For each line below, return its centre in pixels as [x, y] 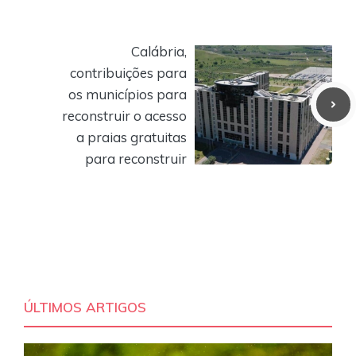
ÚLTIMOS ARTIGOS [85, 307]
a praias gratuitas [132, 137]
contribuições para [128, 72]
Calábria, [159, 51]
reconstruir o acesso [124, 115]
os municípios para [128, 94]
